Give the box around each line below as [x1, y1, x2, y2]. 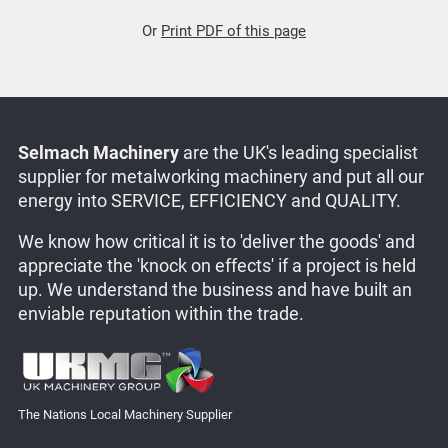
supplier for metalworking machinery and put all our [17, 166, 424, 187]
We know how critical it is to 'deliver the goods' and [17, 232, 415, 253]
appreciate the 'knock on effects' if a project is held [17, 256, 416, 277]
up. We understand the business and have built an [17, 280, 412, 301]
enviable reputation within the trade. [17, 304, 304, 325]
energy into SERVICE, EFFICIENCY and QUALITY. [17, 190, 401, 211]
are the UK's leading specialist [178, 142, 418, 163]
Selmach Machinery [17, 142, 179, 163]
